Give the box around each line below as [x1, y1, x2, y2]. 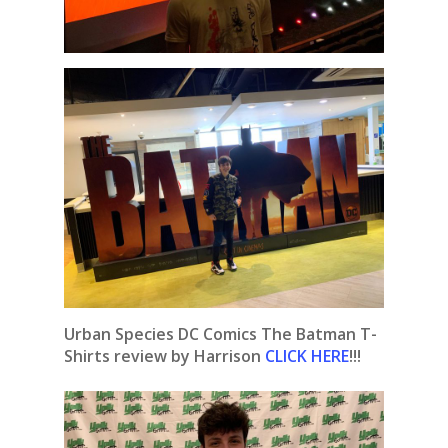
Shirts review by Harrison [64, 345, 265, 368]
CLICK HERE [265, 345, 349, 368]
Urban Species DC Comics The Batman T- [64, 323, 377, 346]
